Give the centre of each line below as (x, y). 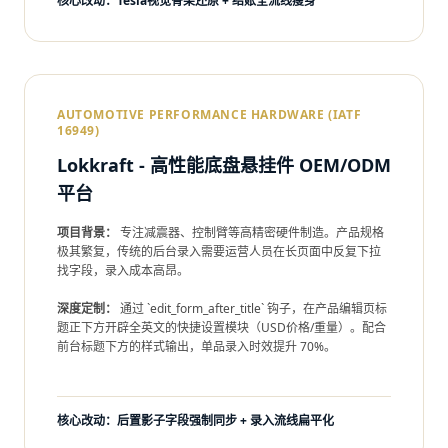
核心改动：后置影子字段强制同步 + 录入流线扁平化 (195, 420)
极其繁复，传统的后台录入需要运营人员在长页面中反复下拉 (219, 251)
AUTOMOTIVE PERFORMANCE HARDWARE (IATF (209, 114)
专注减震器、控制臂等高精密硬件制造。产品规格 (250, 232)
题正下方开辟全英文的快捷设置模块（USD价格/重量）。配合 (221, 327)
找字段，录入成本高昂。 (123, 270)
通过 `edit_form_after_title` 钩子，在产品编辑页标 (252, 308)
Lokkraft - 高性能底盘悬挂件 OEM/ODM (224, 165)
